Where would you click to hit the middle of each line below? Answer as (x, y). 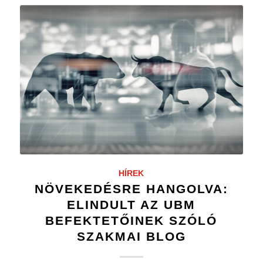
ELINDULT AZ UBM (131, 205)
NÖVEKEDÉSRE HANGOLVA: (131, 189)
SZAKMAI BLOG (131, 237)
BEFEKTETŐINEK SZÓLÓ (131, 221)
